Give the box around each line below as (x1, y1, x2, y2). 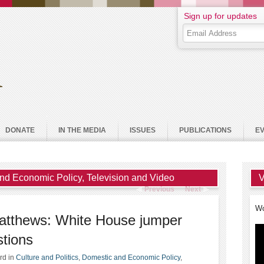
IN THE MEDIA (58, 126, 106, 134)
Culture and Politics (16, 253, 78, 262)
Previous (144, 185, 174, 193)
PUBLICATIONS (179, 126, 232, 134)
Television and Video (87, 173, 174, 183)
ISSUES (130, 126, 156, 134)
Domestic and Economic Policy (82, 253, 180, 262)
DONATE (5, 126, 35, 134)
